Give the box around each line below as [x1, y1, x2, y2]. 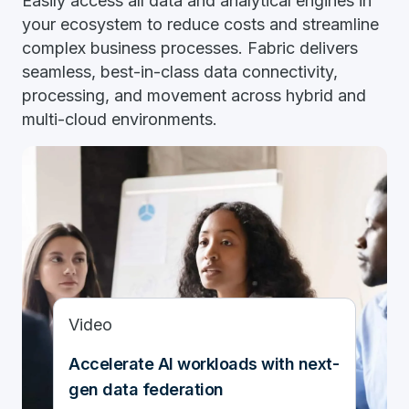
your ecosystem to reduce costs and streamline [22, 15, 379, 34]
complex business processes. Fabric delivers [22, 38, 358, 58]
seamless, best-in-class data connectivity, [22, 62, 338, 81]
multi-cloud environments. [22, 110, 222, 129]
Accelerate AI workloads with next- [68, 354, 339, 373]
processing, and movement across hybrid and [22, 86, 366, 105]
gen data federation [68, 380, 224, 399]
